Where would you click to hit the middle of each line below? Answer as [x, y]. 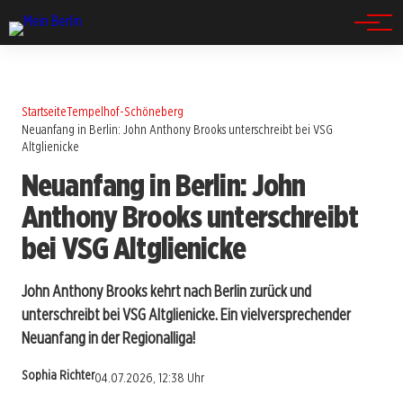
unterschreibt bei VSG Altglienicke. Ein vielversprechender [186, 314]
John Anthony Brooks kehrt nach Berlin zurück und [166, 291]
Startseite [44, 111]
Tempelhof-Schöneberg [125, 111]
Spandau [61, 34]
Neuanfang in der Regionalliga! [108, 337]
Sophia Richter [58, 376]
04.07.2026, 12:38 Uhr [149, 378]
